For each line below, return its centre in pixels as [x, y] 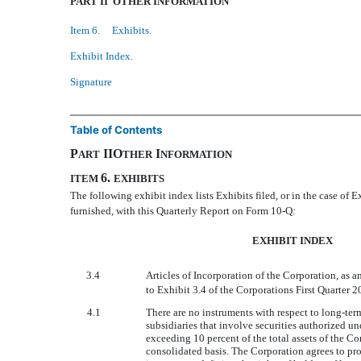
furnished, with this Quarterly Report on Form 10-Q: [183, 211]
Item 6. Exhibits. [111, 31]
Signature [91, 82]
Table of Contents [116, 130]
